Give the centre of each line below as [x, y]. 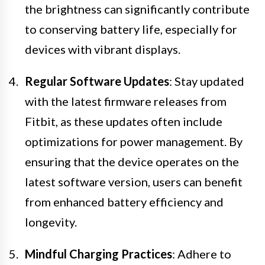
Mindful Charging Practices [98, 253]
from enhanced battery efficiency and [124, 201]
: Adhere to [202, 253]
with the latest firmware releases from [126, 101]
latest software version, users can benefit [134, 181]
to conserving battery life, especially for [131, 29]
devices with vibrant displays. [103, 49]
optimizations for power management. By [134, 141]
